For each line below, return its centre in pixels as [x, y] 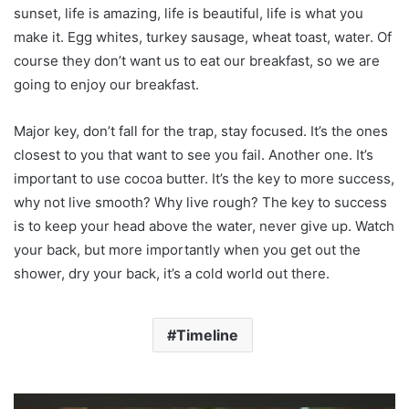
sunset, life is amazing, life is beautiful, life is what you [189, 14]
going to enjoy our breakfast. [106, 85]
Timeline [207, 336]
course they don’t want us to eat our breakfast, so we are [197, 61]
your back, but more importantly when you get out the [187, 250]
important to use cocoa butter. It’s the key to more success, [204, 179]
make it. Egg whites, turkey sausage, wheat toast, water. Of [203, 37]
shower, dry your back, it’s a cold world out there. [172, 274]
